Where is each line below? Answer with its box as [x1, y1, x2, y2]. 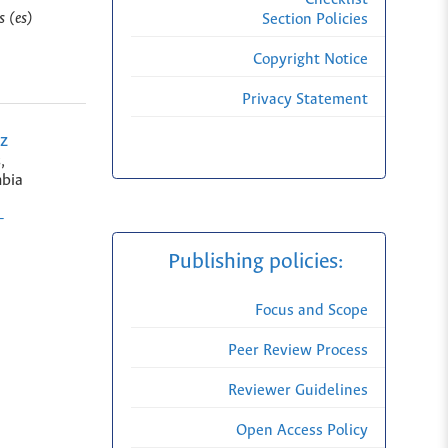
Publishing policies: [167, 251, 348, 274]
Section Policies [262, 11, 368, 29]
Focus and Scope [255, 302, 368, 320]
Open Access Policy [236, 422, 368, 440]
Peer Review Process [228, 342, 368, 360]
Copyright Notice [253, 51, 368, 69]
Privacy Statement [242, 91, 368, 109]
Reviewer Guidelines [228, 382, 368, 400]
